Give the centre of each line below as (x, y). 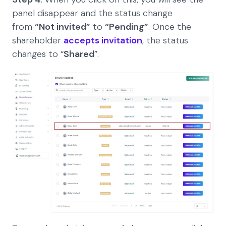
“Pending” (127, 27)
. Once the (170, 27)
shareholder (38, 41)
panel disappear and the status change (92, 13)
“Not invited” (63, 27)
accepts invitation (103, 41)
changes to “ (38, 54)
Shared (79, 54)
